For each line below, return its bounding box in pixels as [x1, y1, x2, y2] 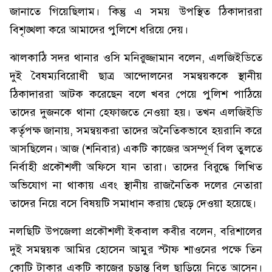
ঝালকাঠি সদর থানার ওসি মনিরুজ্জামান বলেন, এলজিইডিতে [10, 51, 262, 64]
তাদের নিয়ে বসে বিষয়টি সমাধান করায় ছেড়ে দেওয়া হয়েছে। [10, 197, 256, 210]
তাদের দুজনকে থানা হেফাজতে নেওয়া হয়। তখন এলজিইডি [10, 106, 262, 119]
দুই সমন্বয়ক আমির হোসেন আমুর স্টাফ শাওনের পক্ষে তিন [10, 243, 262, 256]
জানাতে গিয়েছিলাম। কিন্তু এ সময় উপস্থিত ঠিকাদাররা [10, 5, 262, 18]
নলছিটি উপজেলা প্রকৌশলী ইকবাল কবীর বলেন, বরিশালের [10, 225, 262, 238]
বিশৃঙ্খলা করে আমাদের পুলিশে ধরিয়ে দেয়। [10, 23, 188, 36]
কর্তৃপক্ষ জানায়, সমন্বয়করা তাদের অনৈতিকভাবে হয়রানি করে [10, 124, 262, 137]
